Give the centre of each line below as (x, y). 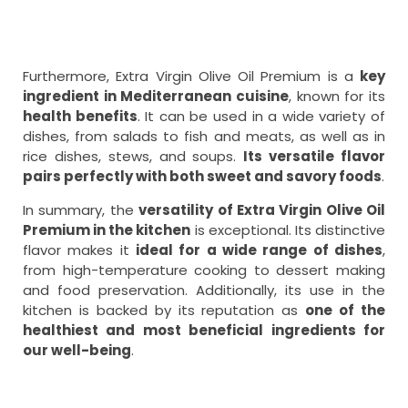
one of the (346, 311)
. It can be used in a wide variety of (261, 117)
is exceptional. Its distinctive (288, 230)
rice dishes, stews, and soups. (133, 157)
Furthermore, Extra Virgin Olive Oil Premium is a (191, 76)
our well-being (77, 351)
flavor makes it (79, 250)
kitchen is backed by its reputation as (164, 311)
